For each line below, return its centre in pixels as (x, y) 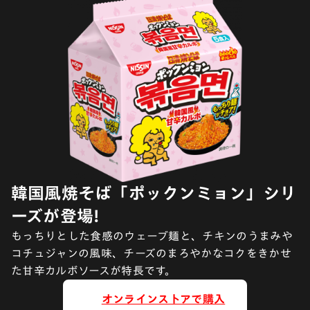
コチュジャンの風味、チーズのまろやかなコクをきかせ (152, 254)
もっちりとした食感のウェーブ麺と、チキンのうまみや (152, 236)
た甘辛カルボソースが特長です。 (94, 271)
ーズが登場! (55, 216)
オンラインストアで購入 (163, 299)
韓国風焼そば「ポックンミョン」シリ (154, 193)
